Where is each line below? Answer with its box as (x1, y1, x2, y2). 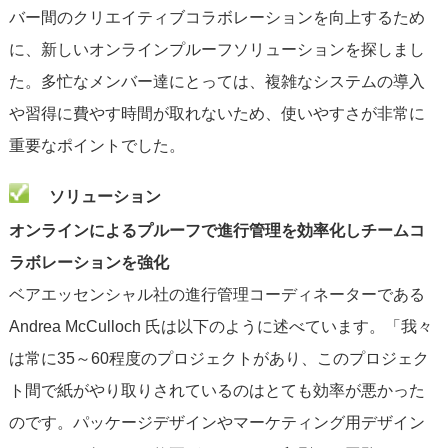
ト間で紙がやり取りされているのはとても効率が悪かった (8, 382, 425, 400)
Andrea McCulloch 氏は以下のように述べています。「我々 (8, 318, 433, 336)
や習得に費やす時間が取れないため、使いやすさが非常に (8, 105, 425, 123)
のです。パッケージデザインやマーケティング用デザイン (8, 414, 425, 432)
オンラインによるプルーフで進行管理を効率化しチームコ (8, 222, 425, 240)
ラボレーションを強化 (8, 254, 169, 272)
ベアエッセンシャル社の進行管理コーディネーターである (8, 286, 425, 304)
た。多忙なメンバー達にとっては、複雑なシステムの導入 (8, 73, 425, 91)
